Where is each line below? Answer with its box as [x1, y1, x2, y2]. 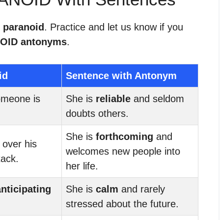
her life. [66, 160, 98, 171]
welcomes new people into [66, 145, 180, 157]
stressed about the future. [66, 198, 179, 209]
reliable [96, 93, 131, 104]
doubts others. [66, 108, 129, 119]
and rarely [118, 183, 165, 194]
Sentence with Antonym [66, 70, 177, 81]
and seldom [131, 93, 184, 104]
